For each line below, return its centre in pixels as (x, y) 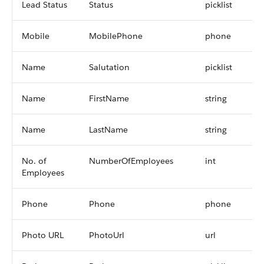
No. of (34, 161)
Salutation (109, 67)
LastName (108, 130)
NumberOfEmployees (131, 161)
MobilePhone (116, 36)
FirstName (109, 98)
